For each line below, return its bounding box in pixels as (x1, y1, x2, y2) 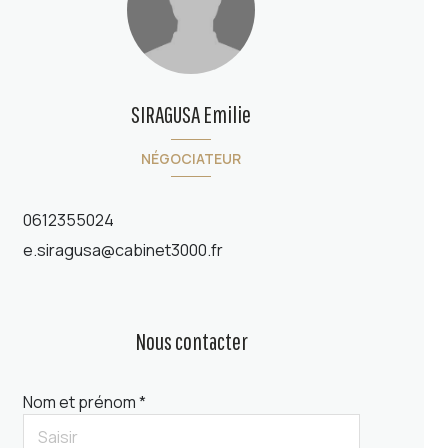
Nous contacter (134, 327, 248, 356)
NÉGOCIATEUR (141, 148, 242, 168)
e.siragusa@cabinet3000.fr (22, 239, 223, 262)
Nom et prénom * (22, 391, 146, 414)
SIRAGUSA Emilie (131, 100, 252, 128)
